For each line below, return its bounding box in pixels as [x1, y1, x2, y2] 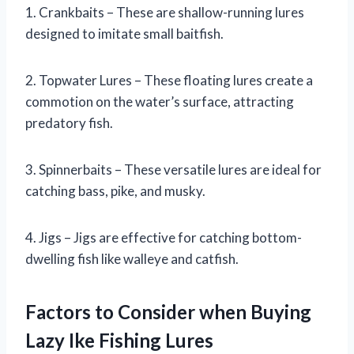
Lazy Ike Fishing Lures [25, 329, 213, 352]
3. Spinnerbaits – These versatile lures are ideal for [25, 161, 322, 179]
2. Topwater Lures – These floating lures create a [25, 72, 313, 89]
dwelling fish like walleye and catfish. [25, 250, 239, 268]
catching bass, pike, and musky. [25, 183, 205, 200]
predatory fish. [25, 115, 113, 132]
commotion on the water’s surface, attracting [25, 93, 294, 111]
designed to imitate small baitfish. [25, 25, 224, 43]
